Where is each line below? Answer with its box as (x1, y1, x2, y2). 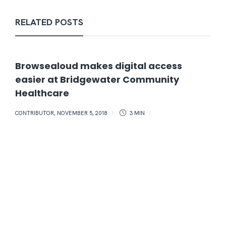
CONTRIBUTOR (15, 109, 54, 117)
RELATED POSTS (15, 16, 83, 28)
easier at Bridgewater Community (15, 73, 179, 86)
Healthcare (15, 87, 71, 100)
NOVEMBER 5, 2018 (57, 109, 107, 117)
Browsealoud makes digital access (15, 60, 182, 73)
